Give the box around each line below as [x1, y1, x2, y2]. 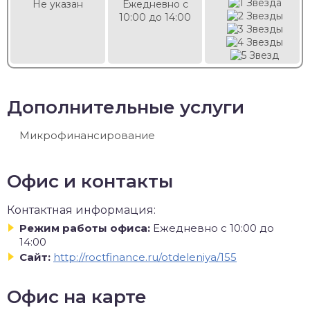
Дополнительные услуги [7, 96, 244, 118]
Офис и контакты [7, 170, 173, 192]
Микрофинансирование [19, 129, 155, 142]
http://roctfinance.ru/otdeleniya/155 [53, 250, 237, 264]
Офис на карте [7, 285, 147, 308]
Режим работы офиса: [19, 221, 150, 235]
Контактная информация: [7, 203, 156, 217]
